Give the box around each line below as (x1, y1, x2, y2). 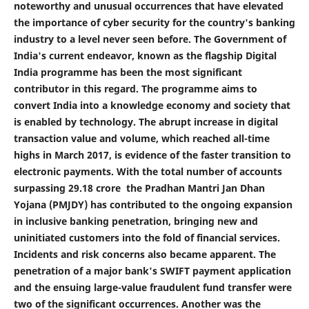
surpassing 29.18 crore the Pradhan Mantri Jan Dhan (13, 181, 265, 195)
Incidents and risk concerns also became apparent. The (13, 248, 276, 261)
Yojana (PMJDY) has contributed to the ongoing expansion (13, 198, 292, 211)
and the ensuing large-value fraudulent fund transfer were (13, 281, 292, 294)
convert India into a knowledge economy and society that (13, 99, 290, 112)
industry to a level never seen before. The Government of (13, 32, 286, 46)
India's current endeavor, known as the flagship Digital (13, 49, 277, 62)
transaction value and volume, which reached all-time (13, 132, 270, 145)
